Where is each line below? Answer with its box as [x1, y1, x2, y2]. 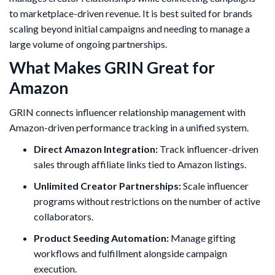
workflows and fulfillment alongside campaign [34, 247, 227, 260]
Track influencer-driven [158, 143, 258, 155]
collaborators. [34, 211, 93, 223]
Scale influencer [181, 180, 249, 192]
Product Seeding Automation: [34, 232, 169, 244]
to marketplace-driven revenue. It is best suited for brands [9, 7, 252, 20]
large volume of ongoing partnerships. [9, 38, 167, 50]
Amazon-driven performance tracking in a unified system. [9, 122, 249, 134]
